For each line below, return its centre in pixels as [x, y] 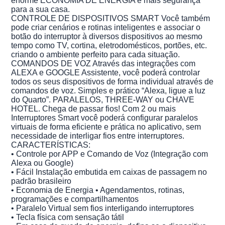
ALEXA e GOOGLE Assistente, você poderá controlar [106, 72]
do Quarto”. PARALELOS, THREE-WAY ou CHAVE [103, 99]
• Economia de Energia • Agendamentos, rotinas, [98, 190]
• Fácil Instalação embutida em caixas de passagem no [109, 172]
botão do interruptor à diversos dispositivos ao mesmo [107, 36]
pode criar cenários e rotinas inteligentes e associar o [106, 27]
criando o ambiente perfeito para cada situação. [96, 54]
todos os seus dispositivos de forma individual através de [113, 81]
